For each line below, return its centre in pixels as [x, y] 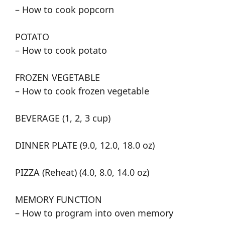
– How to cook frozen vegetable [82, 91]
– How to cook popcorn [65, 10]
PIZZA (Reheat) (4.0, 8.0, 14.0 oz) [82, 173]
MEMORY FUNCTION [59, 200]
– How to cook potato [61, 50]
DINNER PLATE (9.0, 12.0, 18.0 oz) [85, 145]
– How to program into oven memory [94, 213]
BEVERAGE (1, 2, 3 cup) [63, 118]
